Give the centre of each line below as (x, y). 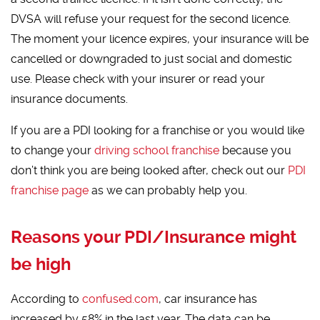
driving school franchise (157, 151)
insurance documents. (70, 99)
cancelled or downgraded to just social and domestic (152, 59)
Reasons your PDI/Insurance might (154, 237)
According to (47, 299)
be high (41, 265)
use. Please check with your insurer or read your (138, 79)
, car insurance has (208, 299)
